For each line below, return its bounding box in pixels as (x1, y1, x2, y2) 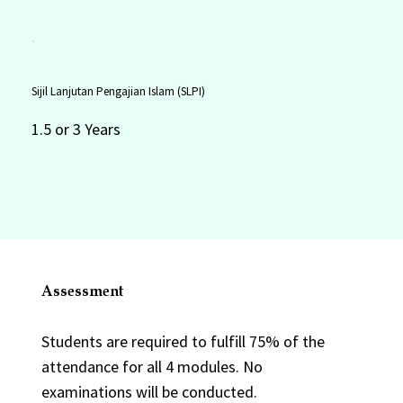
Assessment (40, 280, 123, 300)
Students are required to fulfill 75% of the (40, 330, 325, 352)
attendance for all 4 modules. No (40, 355, 263, 377)
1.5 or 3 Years (31, 119, 121, 140)
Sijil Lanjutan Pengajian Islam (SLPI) (31, 84, 206, 100)
